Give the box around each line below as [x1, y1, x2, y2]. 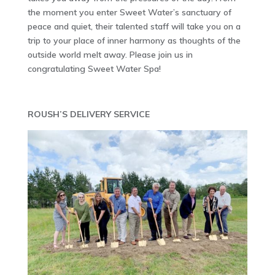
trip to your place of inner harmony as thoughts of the [27, 34, 241, 46]
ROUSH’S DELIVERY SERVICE [27, 108, 150, 120]
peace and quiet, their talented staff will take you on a [27, 20, 241, 32]
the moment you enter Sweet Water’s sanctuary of [27, 6, 231, 18]
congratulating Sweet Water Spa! [27, 63, 161, 74]
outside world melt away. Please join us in [27, 48, 193, 60]
